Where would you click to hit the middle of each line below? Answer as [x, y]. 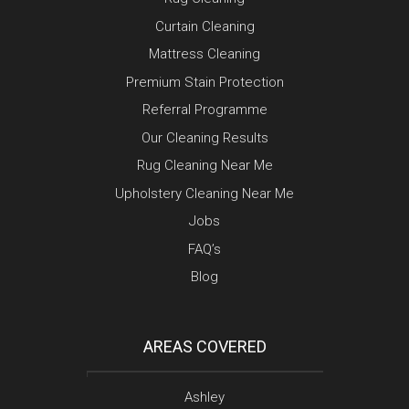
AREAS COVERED [204, 346]
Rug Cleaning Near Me [204, 166]
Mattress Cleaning [204, 54]
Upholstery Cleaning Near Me [204, 193]
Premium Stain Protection [204, 82]
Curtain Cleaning [204, 26]
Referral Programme [204, 110]
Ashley [204, 397]
